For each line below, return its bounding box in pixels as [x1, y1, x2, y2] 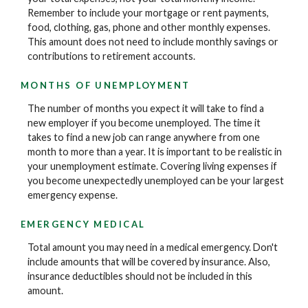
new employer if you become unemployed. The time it [27, 116, 261, 129]
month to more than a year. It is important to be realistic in [27, 145, 282, 157]
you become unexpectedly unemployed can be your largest [27, 174, 284, 186]
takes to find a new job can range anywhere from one [27, 131, 260, 143]
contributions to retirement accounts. [27, 49, 195, 62]
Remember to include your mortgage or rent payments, [27, 6, 269, 19]
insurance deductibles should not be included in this [27, 269, 252, 282]
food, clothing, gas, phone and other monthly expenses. [27, 21, 270, 33]
